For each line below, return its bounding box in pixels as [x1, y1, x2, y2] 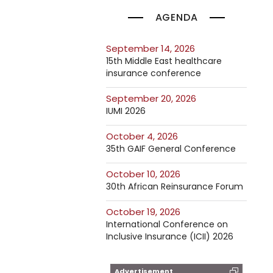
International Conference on [106, 218, 228, 230]
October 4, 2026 [113, 130, 178, 143]
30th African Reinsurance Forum [106, 180, 243, 193]
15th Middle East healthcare [106, 55, 222, 67]
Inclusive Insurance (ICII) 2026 [106, 230, 233, 243]
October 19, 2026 [113, 205, 180, 218]
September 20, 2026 [112, 92, 196, 105]
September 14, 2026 [112, 42, 195, 55]
